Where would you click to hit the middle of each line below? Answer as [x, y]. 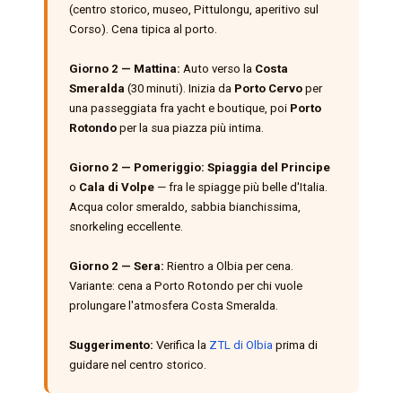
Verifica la [181, 345]
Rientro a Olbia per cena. [228, 266]
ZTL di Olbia [240, 345]
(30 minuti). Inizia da [179, 88]
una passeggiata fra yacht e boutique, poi [179, 108]
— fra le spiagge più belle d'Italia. [240, 187]
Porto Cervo [268, 88]
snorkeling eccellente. [126, 226]
